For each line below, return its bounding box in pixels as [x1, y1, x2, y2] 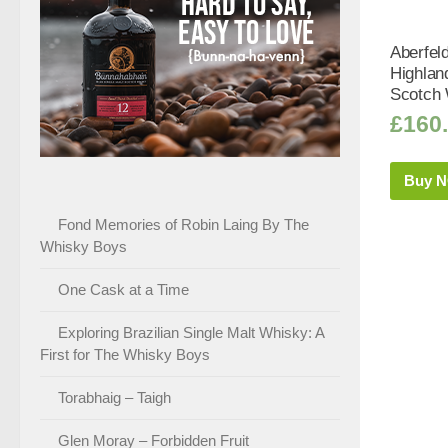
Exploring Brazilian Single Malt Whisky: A [58, 323, 324, 341]
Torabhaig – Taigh [58, 388, 171, 406]
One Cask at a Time [58, 280, 189, 298]
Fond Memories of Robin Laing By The [58, 215, 309, 233]
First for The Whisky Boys [40, 345, 210, 363]
